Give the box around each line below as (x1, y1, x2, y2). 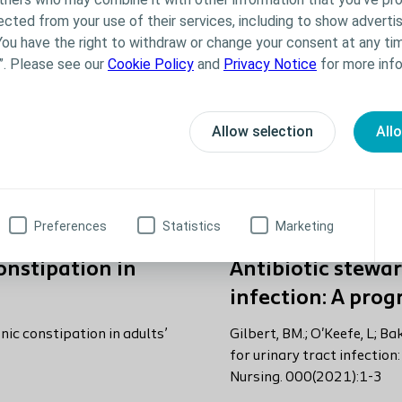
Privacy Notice (223, 55, 317, 73)
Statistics (162, 218, 221, 233)
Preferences (34, 218, 108, 233)
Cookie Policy (108, 55, 194, 73)
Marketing (275, 218, 334, 233)
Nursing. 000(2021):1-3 (230, 371, 382, 386)
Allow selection (212, 122, 313, 140)
